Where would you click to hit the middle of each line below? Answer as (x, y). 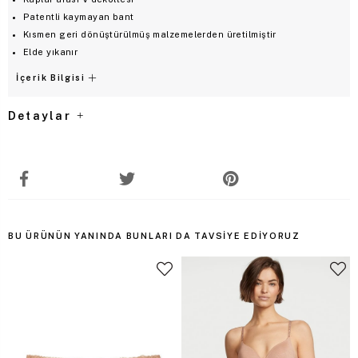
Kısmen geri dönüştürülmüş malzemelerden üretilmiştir (150, 34)
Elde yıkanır (51, 52)
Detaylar (42, 115)
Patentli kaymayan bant (79, 16)
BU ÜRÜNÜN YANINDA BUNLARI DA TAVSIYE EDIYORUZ (154, 235)
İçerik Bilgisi (51, 77)
